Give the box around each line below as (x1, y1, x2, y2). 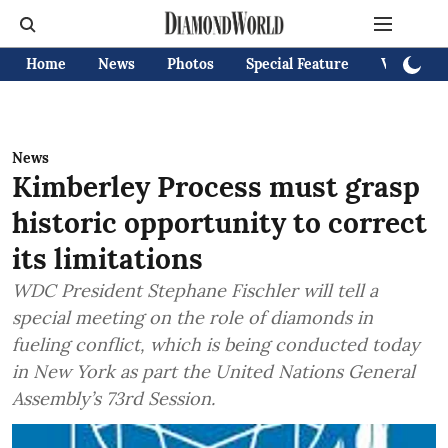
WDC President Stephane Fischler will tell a (12, 279, 378, 302)
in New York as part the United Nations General (12, 360, 415, 383)
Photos (167, 55, 214, 73)
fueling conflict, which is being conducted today (12, 333, 420, 356)
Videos (381, 55, 427, 73)
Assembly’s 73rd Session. (12, 387, 215, 410)
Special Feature (246, 55, 349, 73)
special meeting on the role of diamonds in (12, 306, 373, 329)
